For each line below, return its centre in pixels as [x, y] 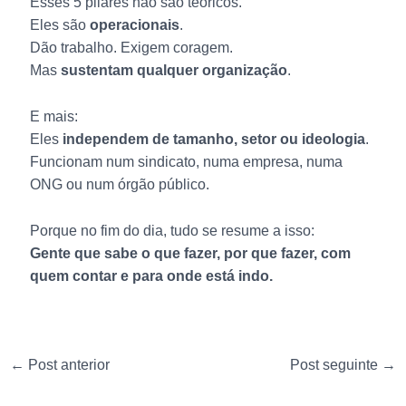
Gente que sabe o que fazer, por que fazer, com [190, 253]
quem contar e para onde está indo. [151, 275]
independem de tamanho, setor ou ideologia [213, 140]
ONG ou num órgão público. [119, 185]
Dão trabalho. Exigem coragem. [131, 48]
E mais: [53, 117]
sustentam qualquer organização [174, 71]
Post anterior [67, 365]
